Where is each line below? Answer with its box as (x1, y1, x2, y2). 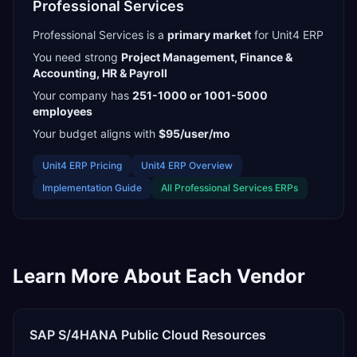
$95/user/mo (159, 127, 230, 140)
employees (33, 104, 92, 118)
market (210, 28, 251, 41)
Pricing (88, 159, 122, 171)
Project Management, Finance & (121, 50, 292, 64)
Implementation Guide (42, 182, 142, 194)
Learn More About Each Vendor (13, 265, 305, 288)
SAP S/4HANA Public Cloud (29, 327, 198, 343)
